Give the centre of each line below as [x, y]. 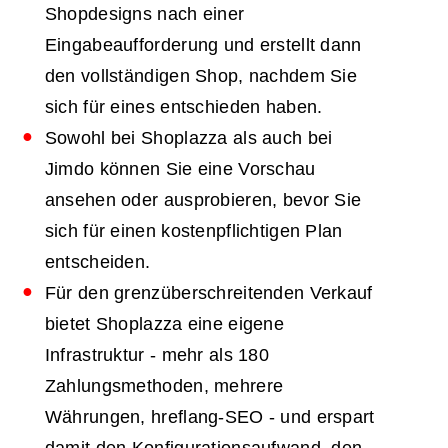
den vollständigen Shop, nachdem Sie [200, 75]
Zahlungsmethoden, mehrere [164, 385]
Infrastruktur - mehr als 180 [156, 354]
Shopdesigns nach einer [144, 13]
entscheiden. [97, 261]
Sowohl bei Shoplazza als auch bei [188, 137]
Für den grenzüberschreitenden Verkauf [208, 292]
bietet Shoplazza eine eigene [164, 323]
